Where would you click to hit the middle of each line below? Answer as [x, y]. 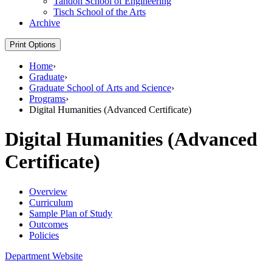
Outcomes [49, 224]
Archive [45, 23]
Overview [48, 191]
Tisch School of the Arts [100, 12]
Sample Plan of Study [71, 213]
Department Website [44, 256]
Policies [44, 235]
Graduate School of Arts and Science [100, 88]
